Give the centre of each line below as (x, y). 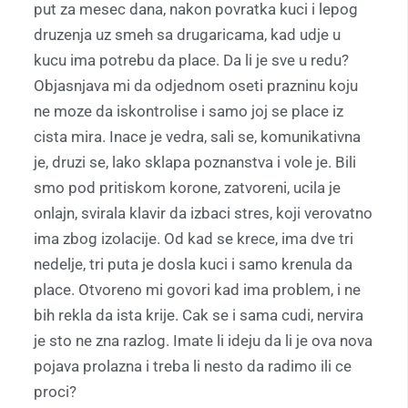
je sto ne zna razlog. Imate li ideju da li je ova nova (203, 341)
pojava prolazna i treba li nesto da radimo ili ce (193, 367)
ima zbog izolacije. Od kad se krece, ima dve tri (194, 239)
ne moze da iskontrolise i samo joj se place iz (189, 112)
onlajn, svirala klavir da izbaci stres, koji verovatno (203, 214)
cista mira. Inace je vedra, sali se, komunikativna (197, 137)
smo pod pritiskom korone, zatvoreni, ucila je (187, 188)
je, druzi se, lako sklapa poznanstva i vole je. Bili (195, 163)
